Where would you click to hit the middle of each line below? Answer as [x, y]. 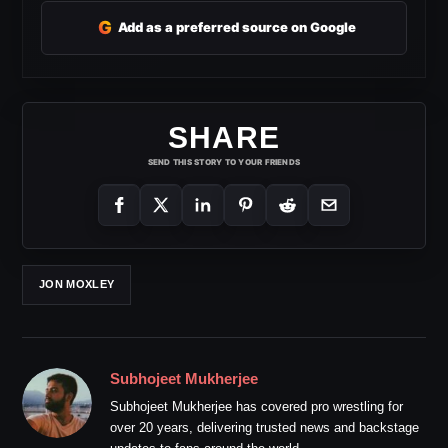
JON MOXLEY [77, 284]
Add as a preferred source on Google [237, 27]
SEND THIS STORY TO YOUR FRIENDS [224, 161]
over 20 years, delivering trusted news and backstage [264, 427]
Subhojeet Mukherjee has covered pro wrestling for [256, 406]
